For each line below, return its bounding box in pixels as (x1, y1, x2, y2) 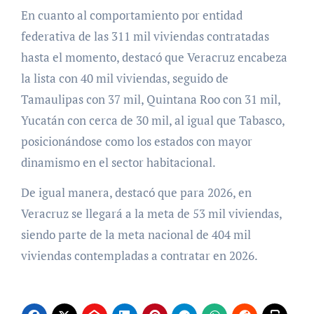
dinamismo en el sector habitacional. (20, 153, 216, 170)
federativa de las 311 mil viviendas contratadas (20, 27, 269, 44)
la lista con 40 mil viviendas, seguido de (20, 69, 228, 86)
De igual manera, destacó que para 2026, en (20, 184, 252, 200)
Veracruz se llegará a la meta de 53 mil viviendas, (20, 205, 282, 221)
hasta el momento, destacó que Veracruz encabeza (20, 48, 287, 65)
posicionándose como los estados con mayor (20, 132, 252, 149)
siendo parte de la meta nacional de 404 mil (20, 226, 251, 243)
